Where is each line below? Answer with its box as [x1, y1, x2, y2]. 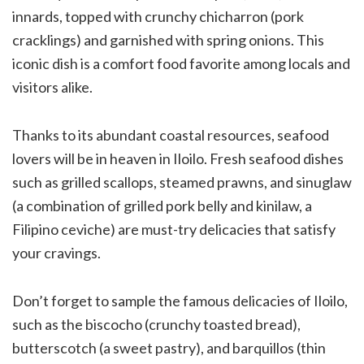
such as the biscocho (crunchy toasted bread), [12, 314, 301, 333]
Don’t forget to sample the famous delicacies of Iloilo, [12, 291, 348, 310]
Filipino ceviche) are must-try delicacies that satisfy [12, 219, 336, 238]
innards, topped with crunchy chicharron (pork [12, 6, 304, 25]
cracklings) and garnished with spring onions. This [12, 30, 324, 49]
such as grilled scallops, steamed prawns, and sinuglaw [12, 172, 352, 191]
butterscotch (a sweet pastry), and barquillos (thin [12, 338, 326, 357]
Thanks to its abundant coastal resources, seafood [12, 125, 329, 144]
